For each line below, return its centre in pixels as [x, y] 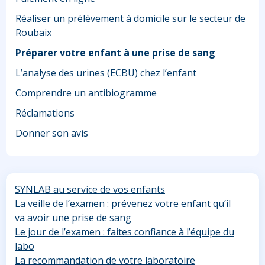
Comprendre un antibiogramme [86, 93]
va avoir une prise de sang [73, 218]
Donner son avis [52, 133]
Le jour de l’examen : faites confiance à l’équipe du [125, 232]
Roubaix [33, 33]
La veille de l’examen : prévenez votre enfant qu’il [123, 204]
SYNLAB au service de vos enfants [90, 190]
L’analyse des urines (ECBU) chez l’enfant [106, 73]
